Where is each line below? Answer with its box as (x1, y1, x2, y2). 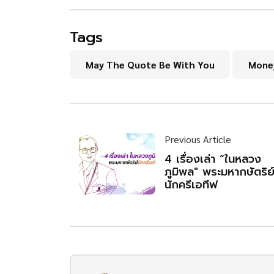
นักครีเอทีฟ (165, 176, 218, 194)
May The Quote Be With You (85, 58, 215, 72)
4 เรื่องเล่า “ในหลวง (165, 150, 261, 168)
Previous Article (165, 133, 231, 146)
